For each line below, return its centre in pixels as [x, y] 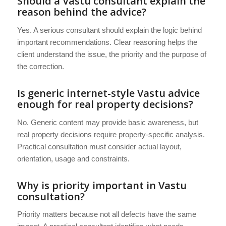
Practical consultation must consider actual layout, [99, 146]
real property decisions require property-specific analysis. [111, 134]
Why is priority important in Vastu [102, 185]
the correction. [40, 66]
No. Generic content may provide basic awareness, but [107, 122]
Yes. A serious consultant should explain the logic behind [109, 30]
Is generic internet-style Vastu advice [108, 93]
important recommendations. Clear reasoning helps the [107, 42]
